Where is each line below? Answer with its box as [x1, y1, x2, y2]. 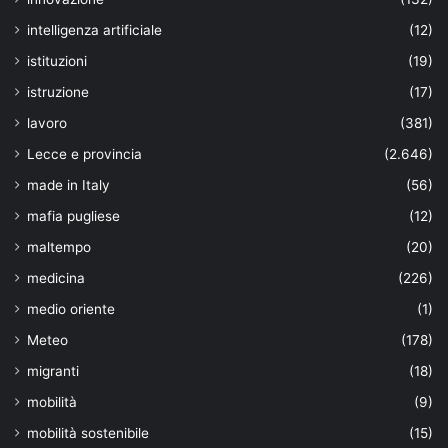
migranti [27, 363, 79, 380]
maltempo [27, 239, 91, 256]
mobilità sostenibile [27, 425, 149, 442]
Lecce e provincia [27, 146, 142, 163]
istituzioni [27, 53, 87, 70]
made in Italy [27, 177, 110, 194]
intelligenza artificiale [27, 22, 162, 39]
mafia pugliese [27, 208, 120, 225]
